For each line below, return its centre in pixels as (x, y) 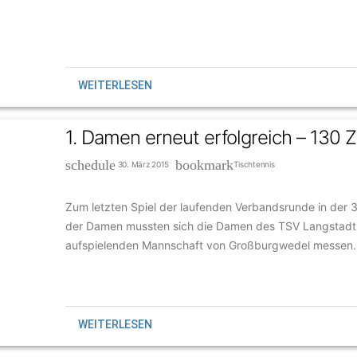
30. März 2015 (145, 164)
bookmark (205, 165)
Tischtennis (254, 164)
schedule (90, 165)
